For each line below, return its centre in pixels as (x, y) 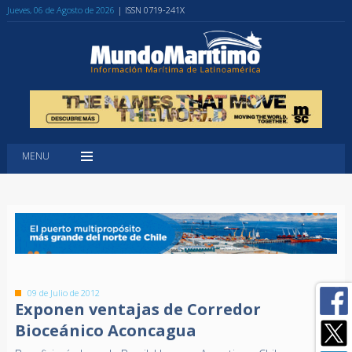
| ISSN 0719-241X (151, 10)
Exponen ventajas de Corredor (137, 310)
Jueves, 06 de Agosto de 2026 (60, 10)
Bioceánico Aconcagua (105, 331)
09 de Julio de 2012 (63, 293)
